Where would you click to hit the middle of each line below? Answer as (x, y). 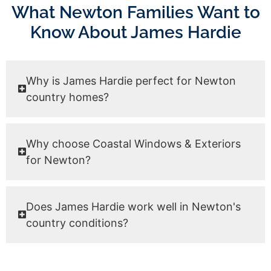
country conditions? (77, 223)
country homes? (68, 97)
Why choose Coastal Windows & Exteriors (134, 143)
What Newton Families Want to (135, 12)
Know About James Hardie (135, 32)
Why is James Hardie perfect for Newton (131, 80)
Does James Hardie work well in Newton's (134, 206)
